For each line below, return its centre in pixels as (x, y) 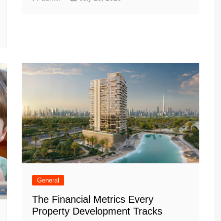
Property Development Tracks (97, 211)
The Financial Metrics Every (93, 199)
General (48, 180)
